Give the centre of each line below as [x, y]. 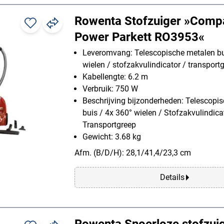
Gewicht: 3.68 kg [112, 136]
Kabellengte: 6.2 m [115, 76]
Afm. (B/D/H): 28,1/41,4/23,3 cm [133, 152]
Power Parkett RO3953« [139, 37]
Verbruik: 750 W [110, 88]
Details [172, 177]
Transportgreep [109, 124]
